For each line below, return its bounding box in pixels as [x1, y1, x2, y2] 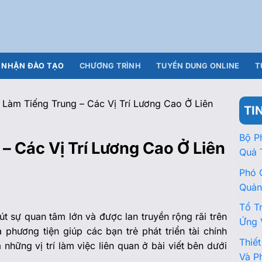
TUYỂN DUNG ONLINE [156, 61, 240, 70]
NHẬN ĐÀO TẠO [1, 61, 64, 70]
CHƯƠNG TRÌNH [79, 61, 141, 70]
